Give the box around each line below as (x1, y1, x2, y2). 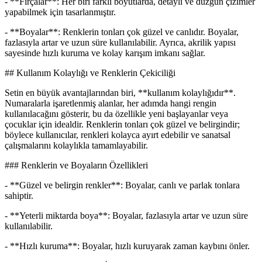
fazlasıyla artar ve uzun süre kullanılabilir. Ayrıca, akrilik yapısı (5, 37, 236, 48)
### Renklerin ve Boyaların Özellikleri (5, 160, 148, 171)
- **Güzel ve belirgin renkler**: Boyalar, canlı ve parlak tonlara (5, 180, 240, 191)
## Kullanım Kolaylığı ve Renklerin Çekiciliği (5, 68, 175, 78)
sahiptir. (5, 191, 33, 201)
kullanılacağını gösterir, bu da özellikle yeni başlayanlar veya (5, 109, 228, 119)
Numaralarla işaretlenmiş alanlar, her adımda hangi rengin (5, 98, 216, 109)
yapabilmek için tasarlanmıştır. (5, 7, 116, 18)
